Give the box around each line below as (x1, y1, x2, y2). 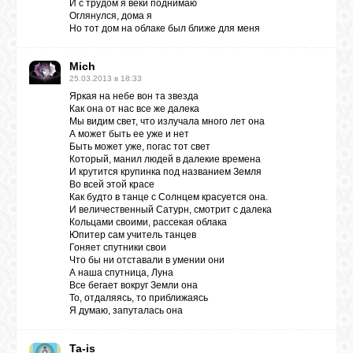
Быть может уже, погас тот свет (69, 141, 210, 152)
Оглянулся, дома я (69, 10, 152, 21)
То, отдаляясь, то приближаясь (69, 292, 208, 303)
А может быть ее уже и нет (69, 128, 189, 139)
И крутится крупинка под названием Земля (69, 166, 262, 177)
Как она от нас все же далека (69, 103, 199, 114)
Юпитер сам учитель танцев (69, 229, 196, 240)
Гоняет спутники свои (69, 242, 166, 253)
